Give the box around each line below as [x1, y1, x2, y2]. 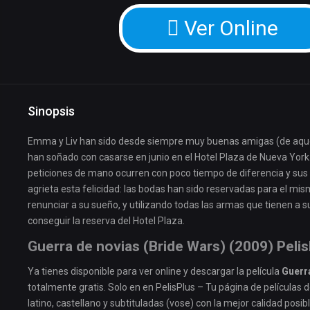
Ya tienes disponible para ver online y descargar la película [28, 266, 282, 277]
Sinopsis [28, 104, 75, 119]
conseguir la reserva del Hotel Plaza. [28, 215, 185, 227]
